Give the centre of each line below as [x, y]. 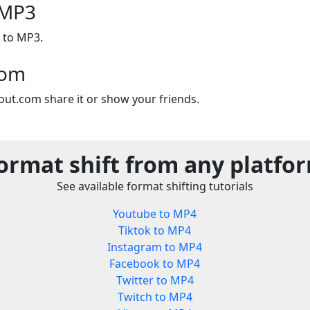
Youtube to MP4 [155, 214]
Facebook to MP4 [155, 264]
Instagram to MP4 [155, 247]
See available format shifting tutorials [155, 186]
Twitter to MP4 [155, 281]
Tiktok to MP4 [155, 231]
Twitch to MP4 [155, 297]
